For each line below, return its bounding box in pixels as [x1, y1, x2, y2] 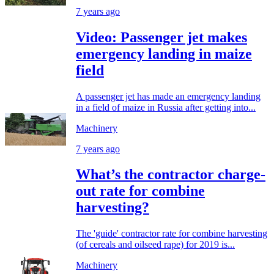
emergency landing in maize [76, 45, 252, 62]
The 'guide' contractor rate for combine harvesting [76, 228, 267, 239]
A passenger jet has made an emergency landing [76, 91, 261, 102]
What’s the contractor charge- [76, 166, 265, 183]
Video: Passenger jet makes [76, 29, 247, 45]
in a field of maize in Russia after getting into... [76, 102, 256, 113]
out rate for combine [76, 183, 205, 199]
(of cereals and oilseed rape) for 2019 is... [76, 239, 235, 250]
